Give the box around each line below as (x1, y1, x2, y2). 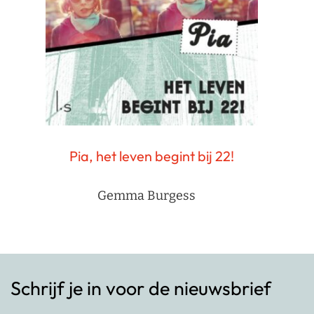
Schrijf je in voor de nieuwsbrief (11, 276, 271, 301)
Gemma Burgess (97, 188, 196, 204)
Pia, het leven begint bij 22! (69, 147, 234, 165)
